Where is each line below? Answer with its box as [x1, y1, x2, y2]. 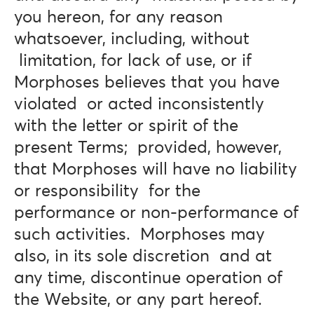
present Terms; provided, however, [14, 139, 282, 156]
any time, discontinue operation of [14, 270, 282, 287]
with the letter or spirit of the [14, 118, 238, 135]
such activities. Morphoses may [14, 226, 265, 243]
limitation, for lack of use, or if [14, 53, 252, 69]
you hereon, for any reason [14, 9, 223, 26]
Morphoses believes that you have [14, 74, 280, 91]
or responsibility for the [14, 183, 200, 200]
